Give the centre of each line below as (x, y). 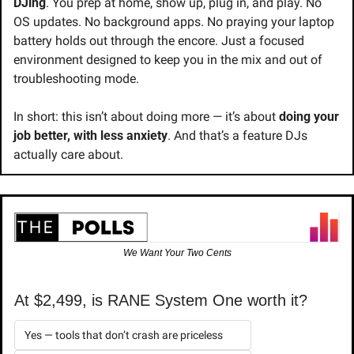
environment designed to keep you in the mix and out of (168, 60)
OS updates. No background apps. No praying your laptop (174, 22)
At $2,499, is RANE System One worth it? (161, 300)
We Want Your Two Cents (177, 252)
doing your (309, 117)
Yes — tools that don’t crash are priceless (124, 335)
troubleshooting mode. (76, 79)
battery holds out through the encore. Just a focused (159, 41)
